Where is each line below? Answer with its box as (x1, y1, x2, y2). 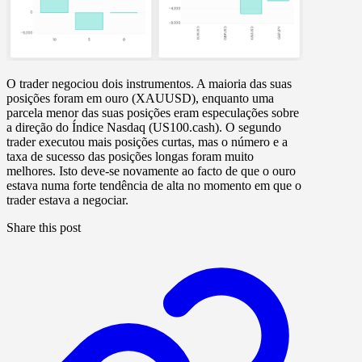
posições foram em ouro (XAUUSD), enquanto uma (6, 90, 274, 105)
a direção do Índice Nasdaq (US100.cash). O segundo (6, 120, 281, 134)
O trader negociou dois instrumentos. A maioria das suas (6, 76, 292, 90)
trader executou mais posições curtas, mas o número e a (6, 134, 288, 149)
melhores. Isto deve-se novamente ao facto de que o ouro (6, 163, 296, 178)
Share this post (6, 220, 81, 234)
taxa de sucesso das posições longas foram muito (6, 149, 254, 163)
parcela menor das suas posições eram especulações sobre (6, 105, 299, 120)
